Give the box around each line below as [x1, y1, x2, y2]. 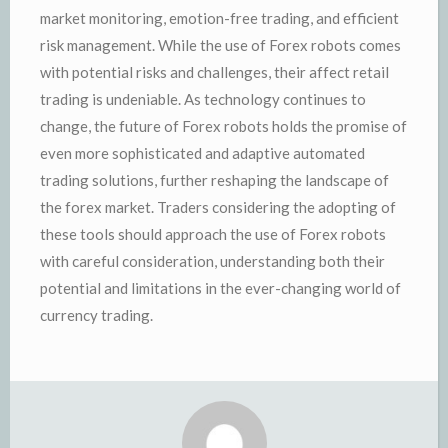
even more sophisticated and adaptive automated [40, 143, 365, 162]
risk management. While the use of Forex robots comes [40, 35, 401, 54]
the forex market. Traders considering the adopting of [40, 197, 396, 216]
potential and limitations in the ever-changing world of [40, 278, 401, 297]
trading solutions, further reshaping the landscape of [40, 170, 389, 189]
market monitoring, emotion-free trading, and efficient [40, 8, 399, 27]
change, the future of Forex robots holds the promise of [40, 116, 407, 135]
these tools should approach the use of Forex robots [40, 224, 386, 243]
